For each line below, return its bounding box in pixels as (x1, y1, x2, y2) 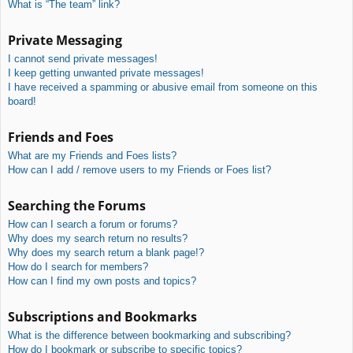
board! (8, 95, 36, 107)
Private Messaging (8, 31, 122, 49)
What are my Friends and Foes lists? (8, 149, 176, 162)
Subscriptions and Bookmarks (8, 307, 197, 325)
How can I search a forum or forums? (8, 217, 177, 230)
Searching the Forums (8, 196, 146, 214)
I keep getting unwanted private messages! (8, 66, 204, 79)
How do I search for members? (8, 260, 148, 273)
